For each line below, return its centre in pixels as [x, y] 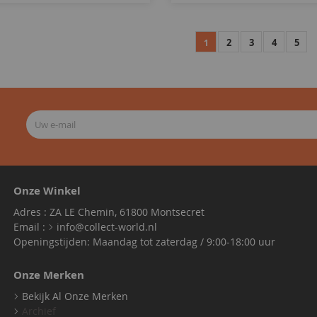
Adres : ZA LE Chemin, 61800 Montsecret [109, 212]
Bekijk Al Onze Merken [75, 296]
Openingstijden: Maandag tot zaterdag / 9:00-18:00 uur [144, 242]
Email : [31, 227]
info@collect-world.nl [107, 227]
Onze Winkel [47, 191]
